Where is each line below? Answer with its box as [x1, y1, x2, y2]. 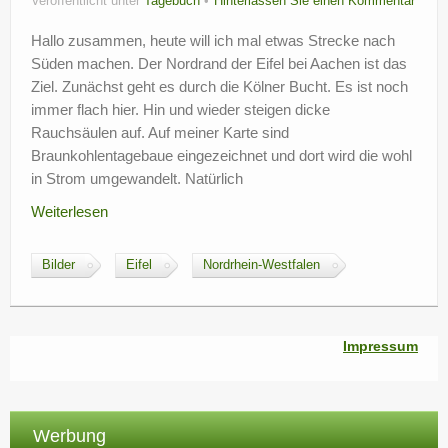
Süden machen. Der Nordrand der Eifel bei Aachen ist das [31, 55, 407, 72]
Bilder [42, 258, 75, 272]
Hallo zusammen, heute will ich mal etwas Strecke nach [31, 32, 395, 49]
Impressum [343, 338, 418, 354]
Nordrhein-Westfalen [203, 258, 320, 272]
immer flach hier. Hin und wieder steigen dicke [31, 101, 330, 118]
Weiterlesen [31, 203, 108, 220]
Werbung [33, 426, 106, 446]
